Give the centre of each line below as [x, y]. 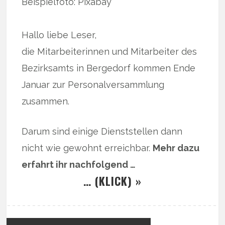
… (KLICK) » [112, 181]
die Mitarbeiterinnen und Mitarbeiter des [109, 52]
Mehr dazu [176, 148]
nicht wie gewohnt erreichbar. [87, 148]
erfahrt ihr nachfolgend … [79, 165]
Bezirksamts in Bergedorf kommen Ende [109, 68]
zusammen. [46, 101]
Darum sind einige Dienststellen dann [102, 132]
